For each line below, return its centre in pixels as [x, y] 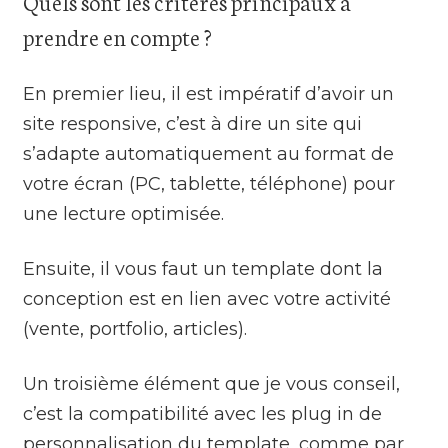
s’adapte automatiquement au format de [209, 153]
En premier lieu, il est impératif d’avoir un [209, 93]
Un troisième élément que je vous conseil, [212, 383]
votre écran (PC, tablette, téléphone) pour [209, 183]
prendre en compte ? [118, 35]
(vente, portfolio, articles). [135, 328]
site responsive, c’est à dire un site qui [193, 123]
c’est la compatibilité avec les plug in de [203, 413]
